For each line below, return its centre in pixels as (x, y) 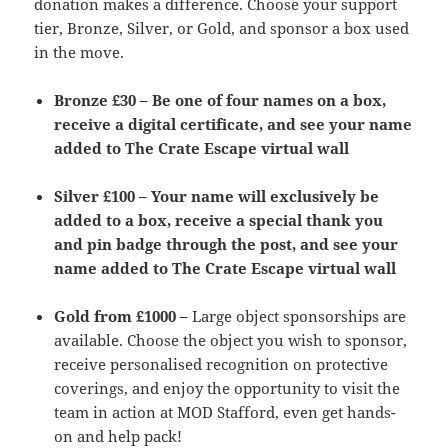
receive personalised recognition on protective (221, 364)
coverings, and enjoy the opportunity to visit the (227, 388)
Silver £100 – (103, 196)
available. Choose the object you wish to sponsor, (231, 340)
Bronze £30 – (103, 100)
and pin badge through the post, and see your (226, 244)
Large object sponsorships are (297, 316)
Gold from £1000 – (121, 316)
